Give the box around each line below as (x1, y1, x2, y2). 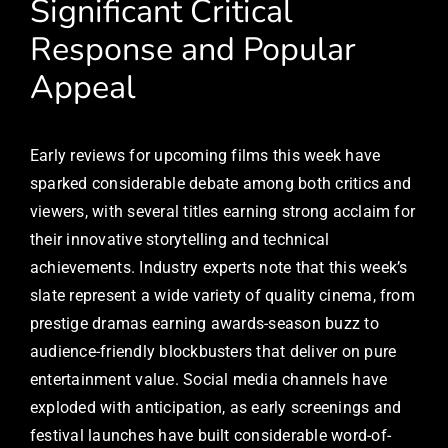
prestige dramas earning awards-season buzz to (30, 313, 379, 333)
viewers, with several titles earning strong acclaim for (30, 201, 416, 221)
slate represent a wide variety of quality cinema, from (30, 285, 415, 305)
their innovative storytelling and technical (30, 229, 330, 249)
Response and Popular (30, 27, 356, 72)
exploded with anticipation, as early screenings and (30, 397, 402, 417)
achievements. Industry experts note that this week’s (30, 257, 408, 277)
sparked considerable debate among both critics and (30, 173, 411, 193)
